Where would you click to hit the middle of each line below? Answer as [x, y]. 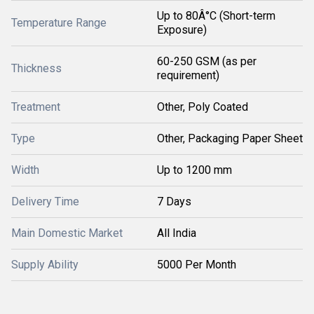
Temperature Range [59, 23]
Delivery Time [45, 202]
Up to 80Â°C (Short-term [216, 16]
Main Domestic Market [67, 233]
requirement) [188, 76]
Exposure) [182, 30]
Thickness [36, 69]
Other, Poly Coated [203, 107]
